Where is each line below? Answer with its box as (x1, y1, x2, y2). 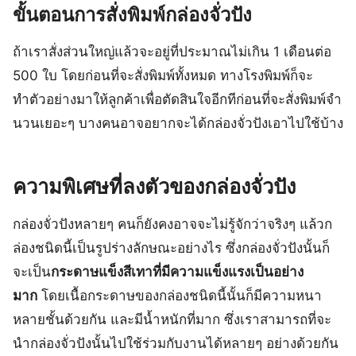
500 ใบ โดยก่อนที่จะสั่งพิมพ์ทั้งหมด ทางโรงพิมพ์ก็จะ (13, 68, 313, 83)
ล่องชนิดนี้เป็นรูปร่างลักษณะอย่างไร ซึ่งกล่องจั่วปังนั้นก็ (13, 240, 330, 256)
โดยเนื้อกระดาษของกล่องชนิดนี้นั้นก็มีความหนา (37, 288, 322, 304)
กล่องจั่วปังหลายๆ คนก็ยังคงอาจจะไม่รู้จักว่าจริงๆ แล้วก (13, 216, 332, 232)
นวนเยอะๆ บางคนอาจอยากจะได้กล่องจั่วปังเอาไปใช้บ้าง (13, 115, 343, 131)
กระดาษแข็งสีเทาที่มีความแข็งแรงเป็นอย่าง (51, 264, 304, 280)
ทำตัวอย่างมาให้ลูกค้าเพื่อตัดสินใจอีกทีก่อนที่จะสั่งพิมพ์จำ (13, 91, 342, 107)
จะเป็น (13, 264, 51, 280)
